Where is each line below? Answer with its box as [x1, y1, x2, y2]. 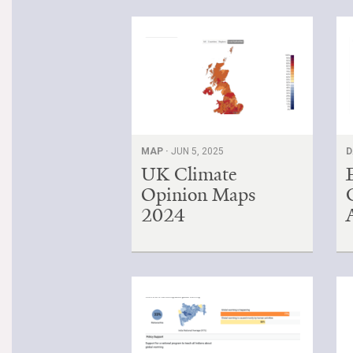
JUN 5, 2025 [171, 145, 224, 157]
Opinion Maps [141, 182, 256, 206]
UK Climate [141, 162, 236, 186]
